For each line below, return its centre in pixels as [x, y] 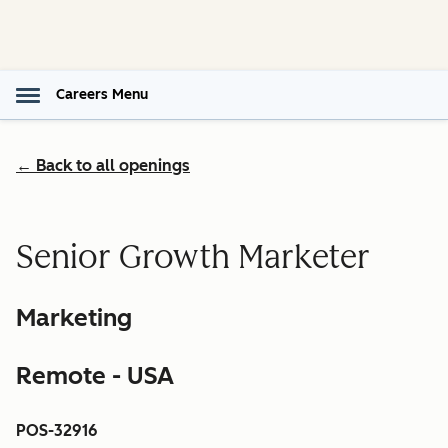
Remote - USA [95, 376]
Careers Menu [102, 94]
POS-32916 [57, 431]
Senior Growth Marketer [193, 256]
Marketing [74, 318]
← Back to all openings [103, 165]
